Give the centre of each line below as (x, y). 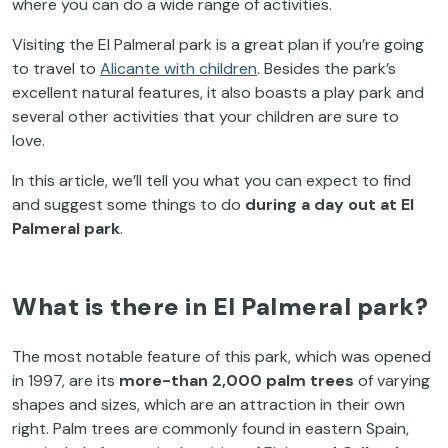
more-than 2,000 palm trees (236, 380)
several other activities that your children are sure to (205, 116)
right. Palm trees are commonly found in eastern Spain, (210, 428)
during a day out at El (329, 204)
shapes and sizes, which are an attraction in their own (208, 404)
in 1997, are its (65, 380)
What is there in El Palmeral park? (220, 306)
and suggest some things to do (128, 204)
